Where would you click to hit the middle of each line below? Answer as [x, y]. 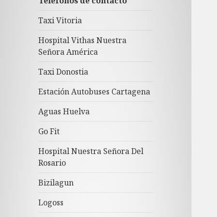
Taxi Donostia [63, 72]
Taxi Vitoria [60, 21]
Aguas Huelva [64, 112]
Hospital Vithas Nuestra [83, 40]
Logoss [51, 203]
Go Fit [49, 132]
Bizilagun [56, 183]
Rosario [52, 163]
